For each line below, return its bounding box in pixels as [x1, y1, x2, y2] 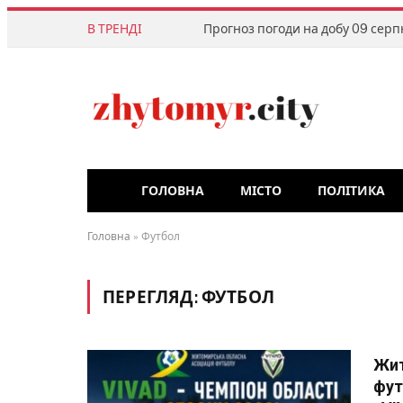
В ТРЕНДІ [87, 21, 142, 36]
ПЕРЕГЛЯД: [103, 286, 201, 307]
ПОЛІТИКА [318, 184, 385, 198]
